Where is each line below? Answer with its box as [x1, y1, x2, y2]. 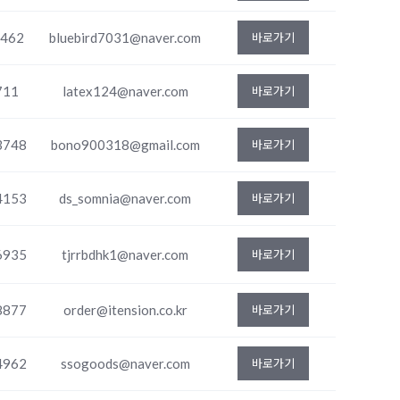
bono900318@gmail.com [50, 137, 200, 153]
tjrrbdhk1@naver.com [62, 246, 188, 262]
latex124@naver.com [62, 83, 188, 99]
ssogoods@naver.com [60, 355, 190, 371]
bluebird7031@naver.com [49, 29, 201, 46]
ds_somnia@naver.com [59, 190, 191, 206]
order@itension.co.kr [62, 302, 187, 318]
